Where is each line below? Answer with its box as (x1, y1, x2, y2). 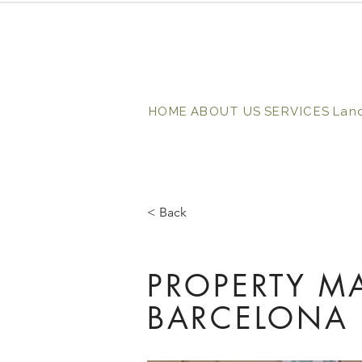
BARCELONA (147, 299, 349, 338)
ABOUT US (190, 104, 262, 119)
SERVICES (263, 104, 330, 119)
